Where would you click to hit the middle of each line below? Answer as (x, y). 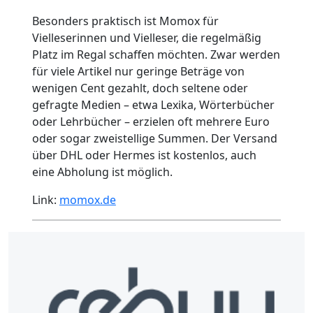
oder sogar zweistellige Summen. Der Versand (154, 139)
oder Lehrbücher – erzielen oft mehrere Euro (151, 122)
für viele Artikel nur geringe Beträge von (138, 72)
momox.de (87, 200)
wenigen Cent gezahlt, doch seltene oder (140, 88)
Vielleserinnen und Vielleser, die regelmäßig (146, 38)
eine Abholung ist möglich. (102, 172)
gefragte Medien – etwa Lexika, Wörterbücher (153, 105)
